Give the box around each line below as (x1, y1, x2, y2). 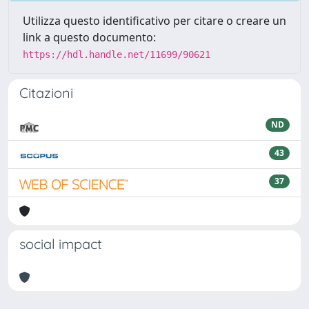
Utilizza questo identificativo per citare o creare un (23, 13, 286, 28)
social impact (19, 235, 102, 252)
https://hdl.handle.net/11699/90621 (23, 49, 210, 60)
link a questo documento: (23, 30, 156, 45)
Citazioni (19, 84, 73, 101)
